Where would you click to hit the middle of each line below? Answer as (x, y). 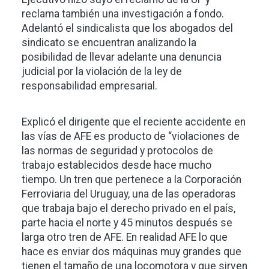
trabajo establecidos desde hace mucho (116, 165)
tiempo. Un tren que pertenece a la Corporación (131, 180)
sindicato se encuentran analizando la (109, 43)
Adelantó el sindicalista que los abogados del (127, 28)
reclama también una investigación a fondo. (123, 14)
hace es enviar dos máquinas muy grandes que (131, 252)
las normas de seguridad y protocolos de (117, 151)
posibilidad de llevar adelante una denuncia (122, 57)
